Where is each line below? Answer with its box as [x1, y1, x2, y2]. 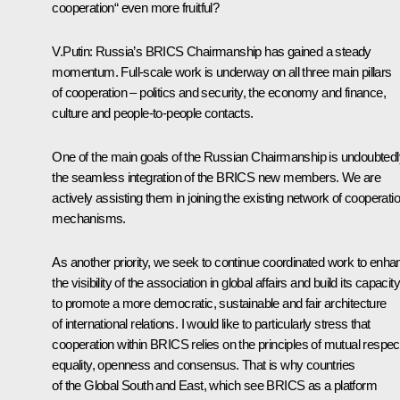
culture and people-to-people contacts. [52, 104, 254, 121]
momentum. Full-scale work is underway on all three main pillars [52, 63, 392, 79]
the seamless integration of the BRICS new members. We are [52, 169, 381, 185]
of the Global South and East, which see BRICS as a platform [52, 377, 377, 393]
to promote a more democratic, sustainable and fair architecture [52, 295, 387, 311]
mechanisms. [52, 210, 126, 226]
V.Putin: [52, 43, 93, 59]
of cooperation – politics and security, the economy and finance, [52, 84, 386, 100]
